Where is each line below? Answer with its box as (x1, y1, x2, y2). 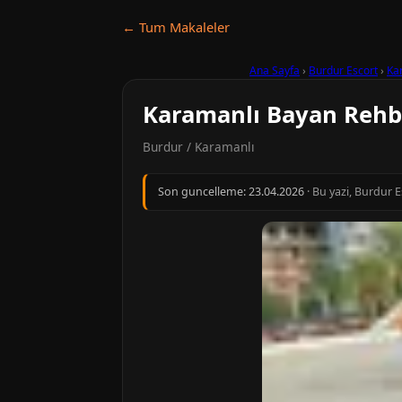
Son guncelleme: (158, 184, 249, 199)
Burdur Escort (309, 63, 378, 78)
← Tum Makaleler (122, 18, 230, 36)
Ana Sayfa (249, 63, 300, 78)
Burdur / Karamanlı (143, 138, 255, 155)
